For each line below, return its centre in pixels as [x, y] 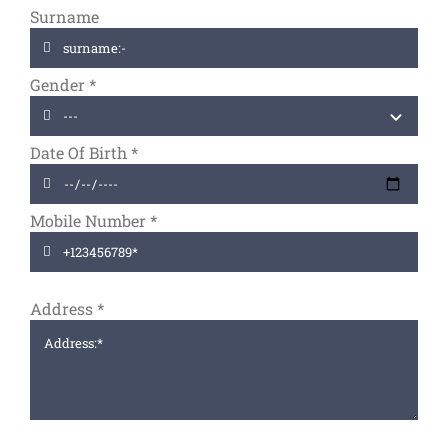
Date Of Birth [80, 152]
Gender [59, 84]
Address [63, 308]
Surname [64, 16]
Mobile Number [89, 220]
